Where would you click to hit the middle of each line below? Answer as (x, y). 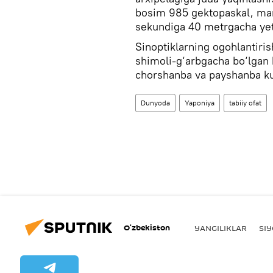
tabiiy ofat (245, 103)
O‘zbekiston (147, 227)
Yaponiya (200, 103)
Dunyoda (155, 103)
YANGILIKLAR (221, 228)
